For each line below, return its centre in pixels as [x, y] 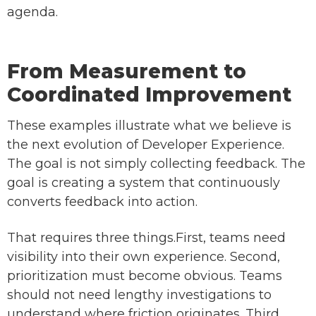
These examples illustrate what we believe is [149, 126]
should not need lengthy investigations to [139, 295]
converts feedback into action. [102, 202]
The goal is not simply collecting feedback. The [156, 164]
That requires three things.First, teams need [146, 238]
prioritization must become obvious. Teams [145, 276]
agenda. [32, 12]
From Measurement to [127, 72]
